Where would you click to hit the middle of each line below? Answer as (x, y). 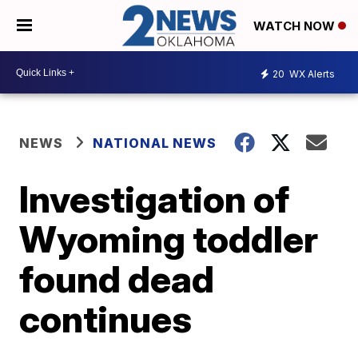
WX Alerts (311, 74)
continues (106, 319)
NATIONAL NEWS (155, 143)
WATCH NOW (296, 26)
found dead (117, 279)
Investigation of (155, 199)
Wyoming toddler (169, 239)
